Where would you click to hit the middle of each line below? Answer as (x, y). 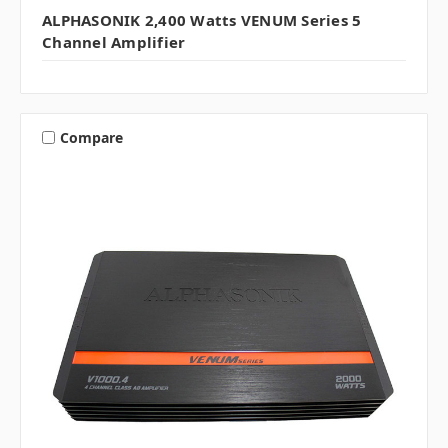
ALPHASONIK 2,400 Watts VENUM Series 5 (202, 20)
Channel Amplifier (114, 42)
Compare (91, 137)
